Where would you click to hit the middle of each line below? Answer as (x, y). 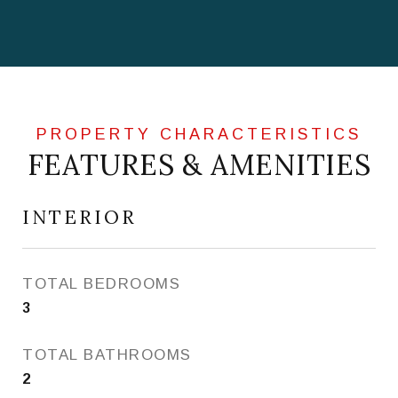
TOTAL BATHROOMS (107, 355)
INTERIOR (80, 217)
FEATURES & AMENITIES (199, 165)
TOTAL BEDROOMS (101, 284)
